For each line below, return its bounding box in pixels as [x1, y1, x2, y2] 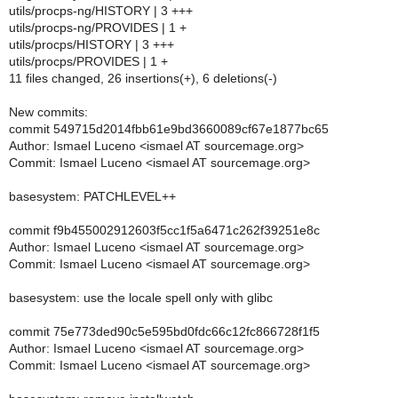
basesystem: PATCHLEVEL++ [9, 189, 176, 203]
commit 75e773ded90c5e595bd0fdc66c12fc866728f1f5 [9, 324, 320, 338]
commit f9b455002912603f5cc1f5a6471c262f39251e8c [9, 223, 320, 237]
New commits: [9, 105, 88, 119]
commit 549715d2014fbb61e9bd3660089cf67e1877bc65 [9, 122, 329, 136]
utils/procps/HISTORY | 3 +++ [9, 37, 174, 52]
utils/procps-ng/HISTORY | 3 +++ [9, 4, 193, 18]
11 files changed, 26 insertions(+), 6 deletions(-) [9, 71, 277, 85]
